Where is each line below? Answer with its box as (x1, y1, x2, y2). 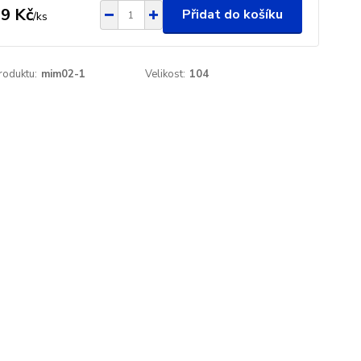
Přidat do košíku (181, 6, 283, 23)
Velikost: (145, 67, 186, 81)
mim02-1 (40, 67, 85, 81)
